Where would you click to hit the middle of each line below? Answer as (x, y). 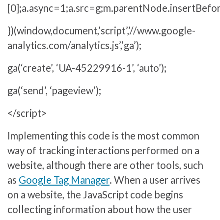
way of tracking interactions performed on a (103, 150)
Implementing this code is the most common (103, 135)
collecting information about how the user (100, 209)
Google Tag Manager (64, 179)
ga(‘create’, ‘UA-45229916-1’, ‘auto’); (87, 68)
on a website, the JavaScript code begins (95, 194)
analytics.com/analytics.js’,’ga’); (74, 45)
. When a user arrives (155, 179)
